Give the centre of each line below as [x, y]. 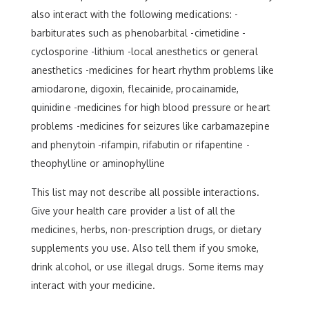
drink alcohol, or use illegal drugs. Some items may [147, 266]
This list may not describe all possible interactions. [145, 192]
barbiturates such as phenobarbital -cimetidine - [139, 32]
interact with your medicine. [93, 285]
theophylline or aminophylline [98, 163]
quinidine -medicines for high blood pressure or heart [151, 107]
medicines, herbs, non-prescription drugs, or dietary [146, 229]
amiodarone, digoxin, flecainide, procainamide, [135, 88]
